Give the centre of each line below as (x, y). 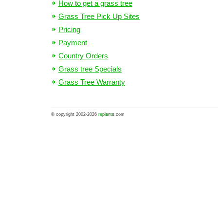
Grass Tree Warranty (92, 82)
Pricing (69, 30)
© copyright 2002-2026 (75, 115)
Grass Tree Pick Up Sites (99, 17)
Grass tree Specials (90, 69)
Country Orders (83, 56)
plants (108, 115)
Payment (73, 43)
